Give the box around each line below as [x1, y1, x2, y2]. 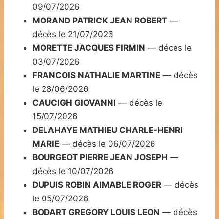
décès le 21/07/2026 [32, 29, 113, 40]
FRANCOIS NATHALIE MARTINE [32, 70, 160, 81]
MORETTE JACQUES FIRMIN [32, 43, 145, 53]
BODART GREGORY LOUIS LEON [32, 207, 160, 218]
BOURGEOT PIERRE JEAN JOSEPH [32, 153, 168, 163]
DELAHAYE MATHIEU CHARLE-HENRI [32, 125, 183, 135]
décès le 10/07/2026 [32, 166, 114, 176]
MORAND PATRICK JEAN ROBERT [32, 16, 167, 26]
